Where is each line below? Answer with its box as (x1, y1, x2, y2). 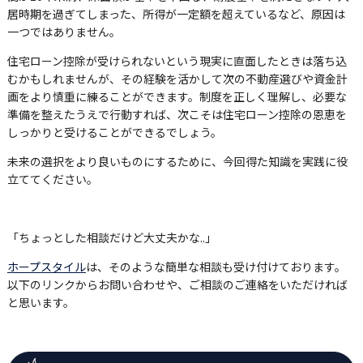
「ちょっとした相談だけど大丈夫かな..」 (6, 228, 216, 246)
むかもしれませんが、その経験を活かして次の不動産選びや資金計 (6, 70, 348, 87)
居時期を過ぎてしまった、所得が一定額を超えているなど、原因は (6, 5, 345, 22)
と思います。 (6, 293, 75, 310)
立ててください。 (6, 170, 98, 187)
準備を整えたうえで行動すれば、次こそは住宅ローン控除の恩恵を (6, 105, 347, 122)
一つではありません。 (6, 23, 121, 40)
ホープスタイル (6, 258, 86, 275)
